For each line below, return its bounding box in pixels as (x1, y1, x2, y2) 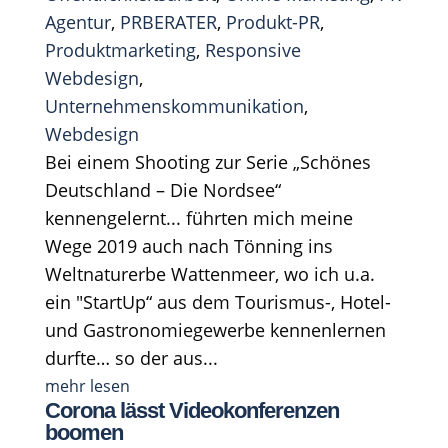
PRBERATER (119, 9, 217, 34)
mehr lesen (44, 374, 130, 397)
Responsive (204, 37, 301, 62)
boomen (44, 419, 123, 445)
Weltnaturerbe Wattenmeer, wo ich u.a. (44, 261, 375, 286)
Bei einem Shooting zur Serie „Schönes (44, 149, 371, 174)
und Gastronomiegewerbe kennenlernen (44, 317, 386, 342)
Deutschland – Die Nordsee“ (44, 177, 281, 202)
